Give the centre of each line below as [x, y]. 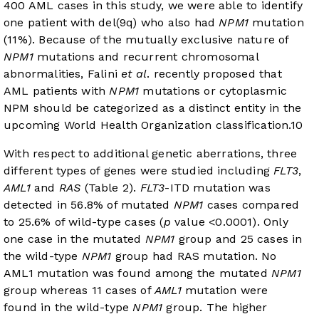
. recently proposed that [214, 74]
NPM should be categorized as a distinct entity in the [153, 108]
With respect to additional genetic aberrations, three [151, 154]
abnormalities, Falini [63, 74]
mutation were [225, 291]
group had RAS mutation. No [194, 256]
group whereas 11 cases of [79, 291]
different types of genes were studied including [139, 171]
